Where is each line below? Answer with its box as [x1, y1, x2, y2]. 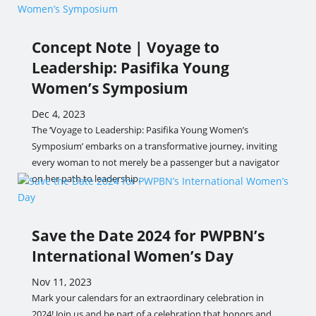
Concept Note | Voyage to [31, 37, 219, 57]
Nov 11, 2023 [31, 275, 92, 288]
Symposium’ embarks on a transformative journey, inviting [31, 140, 277, 152]
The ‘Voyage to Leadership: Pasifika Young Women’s [31, 123, 248, 136]
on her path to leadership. [31, 172, 140, 185]
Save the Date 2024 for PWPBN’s [31, 226, 265, 245]
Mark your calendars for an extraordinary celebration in [31, 291, 264, 304]
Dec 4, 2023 [31, 107, 85, 121]
